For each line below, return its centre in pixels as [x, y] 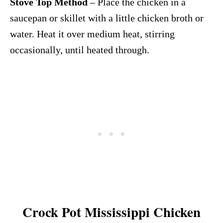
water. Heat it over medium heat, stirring [92, 34]
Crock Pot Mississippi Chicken [111, 212]
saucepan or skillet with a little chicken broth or [107, 18]
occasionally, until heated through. [80, 50]
